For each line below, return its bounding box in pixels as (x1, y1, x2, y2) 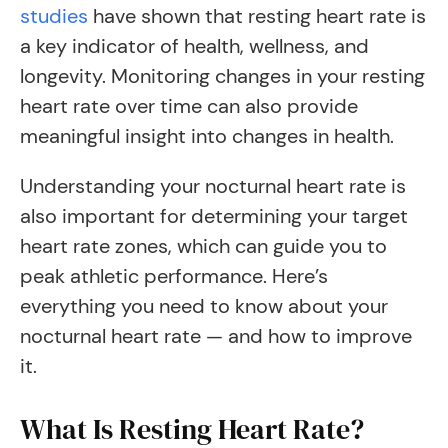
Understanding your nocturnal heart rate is (20, 173, 406, 199)
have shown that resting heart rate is (88, 3, 426, 29)
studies (20, 3, 88, 29)
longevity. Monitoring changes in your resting (20, 63, 425, 89)
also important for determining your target (20, 203, 408, 229)
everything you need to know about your (20, 293, 388, 319)
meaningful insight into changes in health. (20, 123, 394, 149)
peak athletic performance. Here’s (20, 263, 328, 289)
